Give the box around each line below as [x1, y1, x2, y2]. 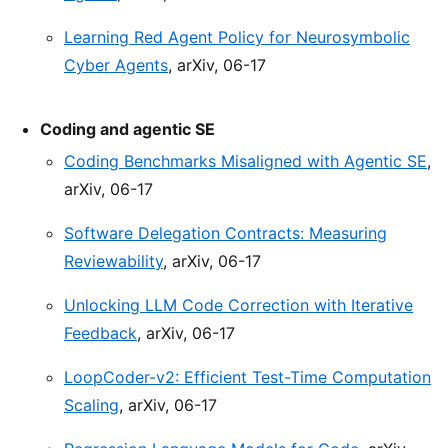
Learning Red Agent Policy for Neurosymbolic [64, 27, 410, 48]
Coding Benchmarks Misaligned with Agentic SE [64, 151, 427, 172]
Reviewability [64, 251, 163, 272]
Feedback [64, 323, 137, 344]
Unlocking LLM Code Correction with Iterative [64, 295, 413, 316]
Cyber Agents [64, 55, 168, 76]
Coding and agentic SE [40, 119, 215, 140]
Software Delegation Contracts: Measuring [64, 223, 387, 244]
